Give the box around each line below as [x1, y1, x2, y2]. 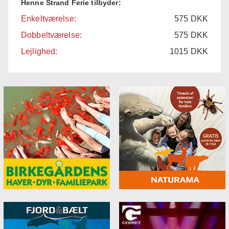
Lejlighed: [21, 47, 58, 56]
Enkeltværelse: [21, 14, 76, 23]
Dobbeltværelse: [21, 30, 82, 39]
